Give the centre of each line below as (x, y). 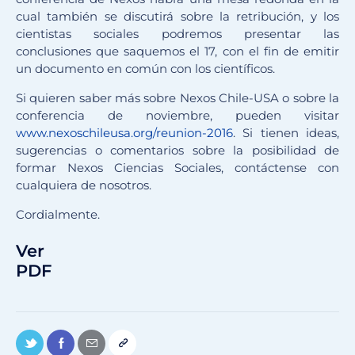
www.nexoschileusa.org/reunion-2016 (124, 133)
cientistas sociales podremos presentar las (177, 34)
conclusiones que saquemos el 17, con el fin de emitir (177, 52)
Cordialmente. (58, 215)
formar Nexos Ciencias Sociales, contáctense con (177, 168)
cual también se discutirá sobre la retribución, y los (177, 17)
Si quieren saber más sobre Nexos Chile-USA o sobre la (177, 98)
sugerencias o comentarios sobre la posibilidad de (177, 151)
